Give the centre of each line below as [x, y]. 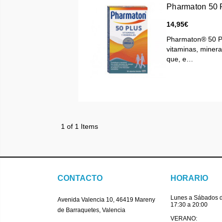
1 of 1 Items [80, 126]
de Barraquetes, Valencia [91, 210]
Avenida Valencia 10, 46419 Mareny [106, 200]
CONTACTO [80, 178]
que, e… [180, 59]
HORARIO [189, 178]
